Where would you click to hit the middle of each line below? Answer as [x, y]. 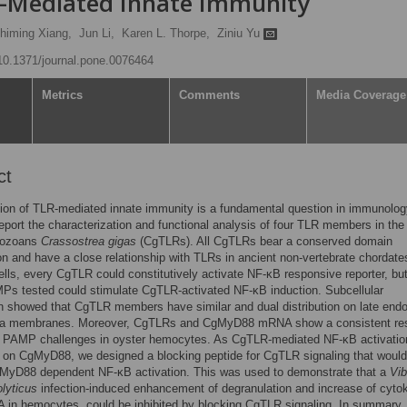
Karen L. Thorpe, [166, 33]
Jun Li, [97, 33]
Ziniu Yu [240, 33]
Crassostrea [73, 241]
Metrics [62, 95]
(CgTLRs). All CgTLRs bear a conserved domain [264, 241]
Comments [209, 95]
